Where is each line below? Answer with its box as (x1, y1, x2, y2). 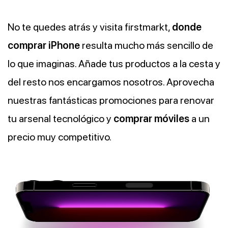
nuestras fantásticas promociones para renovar (8, 94, 214, 107)
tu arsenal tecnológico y (8, 112, 113, 125)
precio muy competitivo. (8, 131, 111, 144)
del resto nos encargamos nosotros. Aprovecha (8, 76, 214, 89)
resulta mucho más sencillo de (80, 39, 213, 52)
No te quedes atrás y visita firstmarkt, (8, 21, 172, 34)
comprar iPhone (8, 39, 80, 52)
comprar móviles (113, 112, 189, 125)
